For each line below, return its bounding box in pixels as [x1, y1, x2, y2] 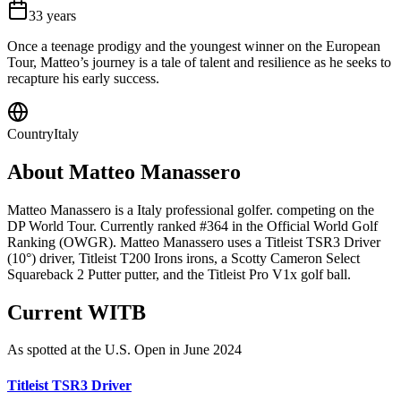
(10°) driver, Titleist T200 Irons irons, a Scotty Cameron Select [7, 250, 360, 266]
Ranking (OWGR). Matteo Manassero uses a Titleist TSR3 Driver [7, 234, 380, 250]
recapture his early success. [7, 70, 159, 86]
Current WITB [7, 300, 146, 324]
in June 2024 [166, 342, 242, 358]
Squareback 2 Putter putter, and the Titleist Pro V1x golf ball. [7, 266, 351, 282]
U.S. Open [105, 342, 166, 358]
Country [7, 125, 54, 141]
